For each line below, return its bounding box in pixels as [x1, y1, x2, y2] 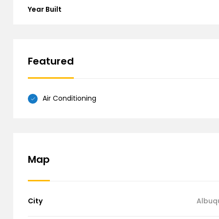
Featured [28, 54, 74, 68]
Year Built [28, 4, 62, 14]
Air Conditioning [43, 93, 96, 103]
